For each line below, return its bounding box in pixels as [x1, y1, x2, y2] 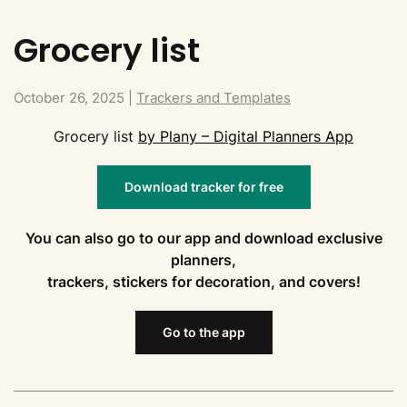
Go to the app [162, 323, 245, 340]
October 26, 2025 [14, 88, 124, 106]
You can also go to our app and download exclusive [25, 228, 382, 247]
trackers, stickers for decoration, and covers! [46, 272, 361, 291]
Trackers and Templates [136, 88, 291, 106]
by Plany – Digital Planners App [138, 126, 353, 145]
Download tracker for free [124, 178, 283, 194]
